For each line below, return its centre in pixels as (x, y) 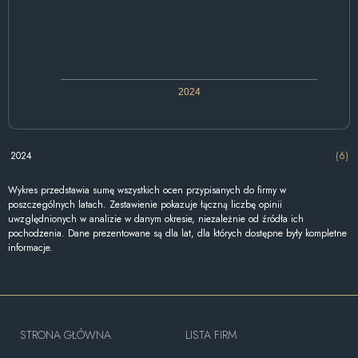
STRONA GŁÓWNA (66, 334)
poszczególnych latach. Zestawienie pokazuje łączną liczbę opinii (145, 204)
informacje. (30, 247)
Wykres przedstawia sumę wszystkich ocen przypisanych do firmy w (147, 190)
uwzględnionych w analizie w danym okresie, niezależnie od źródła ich (156, 219)
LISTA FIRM (211, 334)
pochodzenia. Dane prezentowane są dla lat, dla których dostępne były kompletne (177, 233)
